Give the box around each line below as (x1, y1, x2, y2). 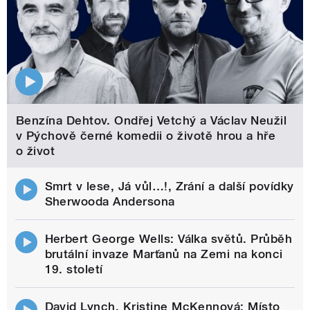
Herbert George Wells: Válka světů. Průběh (44, 231, 293, 246)
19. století (44, 262, 103, 276)
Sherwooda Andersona (44, 194, 175, 208)
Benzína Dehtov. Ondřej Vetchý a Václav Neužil (15, 113, 287, 128)
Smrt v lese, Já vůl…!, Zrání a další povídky (44, 179, 294, 193)
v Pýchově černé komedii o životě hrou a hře (15, 129, 276, 143)
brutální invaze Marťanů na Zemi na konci (44, 246, 283, 261)
